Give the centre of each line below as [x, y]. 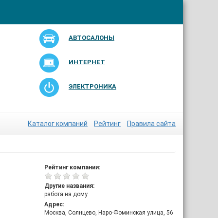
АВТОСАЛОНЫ [91, 38]
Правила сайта [151, 124]
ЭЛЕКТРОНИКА [92, 86]
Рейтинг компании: [72, 167]
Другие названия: [69, 186]
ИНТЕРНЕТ [87, 62]
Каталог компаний [58, 124]
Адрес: [54, 204]
